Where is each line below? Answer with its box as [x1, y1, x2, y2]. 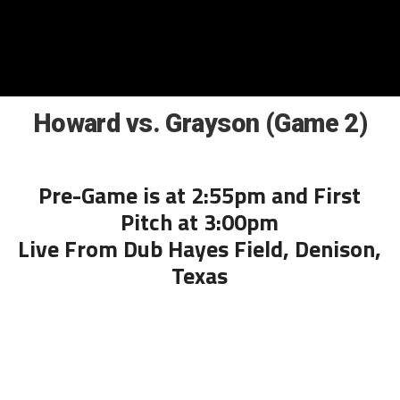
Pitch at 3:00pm [121, 204, 279, 239]
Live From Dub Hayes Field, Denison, [18, 231, 382, 266]
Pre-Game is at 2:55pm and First [38, 178, 362, 212]
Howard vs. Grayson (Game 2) [32, 108, 368, 138]
